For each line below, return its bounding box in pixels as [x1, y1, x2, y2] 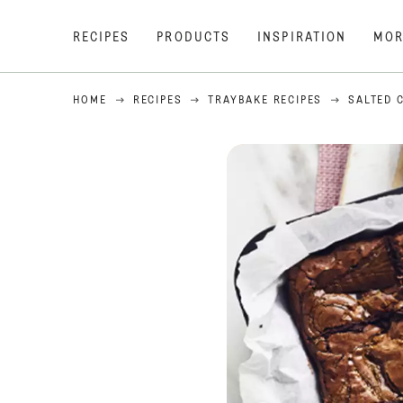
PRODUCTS [157, 31, 231, 44]
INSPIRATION [257, 31, 347, 44]
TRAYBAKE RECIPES [208, 95, 323, 106]
